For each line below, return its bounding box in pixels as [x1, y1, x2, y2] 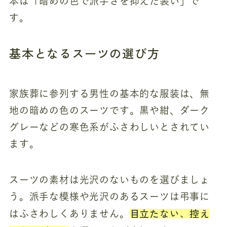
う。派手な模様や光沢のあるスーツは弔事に [9, 191, 210, 201]
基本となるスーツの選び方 [9, 44, 160, 62]
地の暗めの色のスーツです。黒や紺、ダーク [9, 105, 210, 115]
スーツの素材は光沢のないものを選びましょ [9, 174, 210, 184]
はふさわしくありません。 [9, 208, 130, 218]
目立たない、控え [129, 206, 210, 220]
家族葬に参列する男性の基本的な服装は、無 [9, 89, 210, 98]
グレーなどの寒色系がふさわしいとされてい [9, 122, 210, 132]
